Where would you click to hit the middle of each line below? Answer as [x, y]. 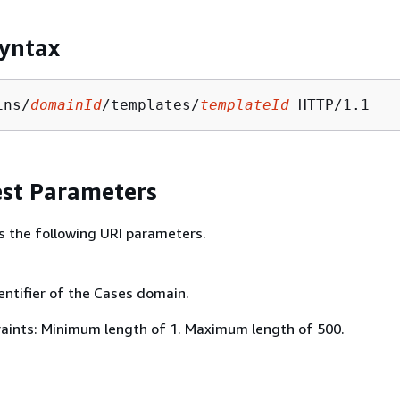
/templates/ [151, 104]
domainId [66, 104]
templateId [245, 104]
